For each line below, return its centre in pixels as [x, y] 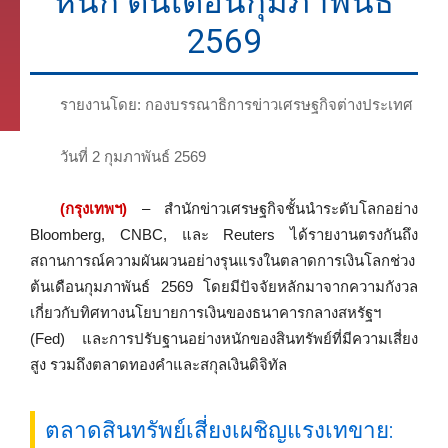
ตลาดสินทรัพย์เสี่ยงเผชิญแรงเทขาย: [219, 430]
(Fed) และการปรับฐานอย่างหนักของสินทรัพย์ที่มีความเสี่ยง [224, 338]
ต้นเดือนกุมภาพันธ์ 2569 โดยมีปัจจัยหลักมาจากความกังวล [224, 286]
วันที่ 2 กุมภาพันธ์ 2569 [133, 156]
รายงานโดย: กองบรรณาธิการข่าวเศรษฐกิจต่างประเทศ [236, 104]
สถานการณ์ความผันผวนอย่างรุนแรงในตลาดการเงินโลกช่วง [222, 260]
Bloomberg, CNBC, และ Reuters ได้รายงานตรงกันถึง [224, 234]
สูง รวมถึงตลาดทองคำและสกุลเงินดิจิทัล [158, 364]
